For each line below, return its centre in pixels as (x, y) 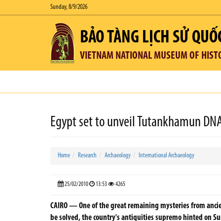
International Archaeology (166, 156)
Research (87, 156)
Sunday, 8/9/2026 (69, 7)
